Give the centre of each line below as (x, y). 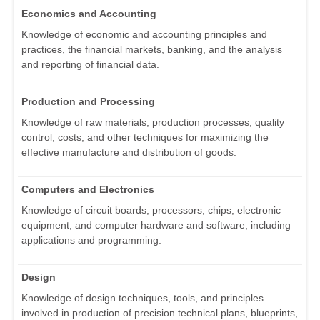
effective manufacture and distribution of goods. (129, 152)
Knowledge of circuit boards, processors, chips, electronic (151, 210)
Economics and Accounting (89, 14)
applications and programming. (91, 240)
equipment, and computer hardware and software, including (156, 225)
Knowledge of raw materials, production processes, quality (153, 122)
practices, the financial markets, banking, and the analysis (152, 50)
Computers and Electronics (88, 190)
